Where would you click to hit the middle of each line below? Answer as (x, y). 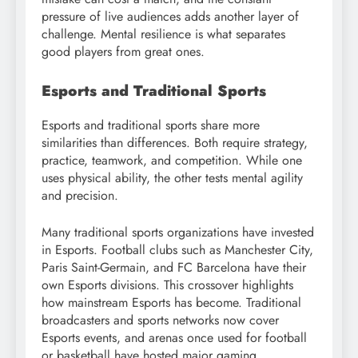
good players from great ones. (123, 51)
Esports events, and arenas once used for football (174, 337)
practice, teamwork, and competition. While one (172, 160)
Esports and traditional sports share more (151, 125)
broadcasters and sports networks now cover (160, 320)
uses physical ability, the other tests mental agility (172, 177)
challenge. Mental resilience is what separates (163, 34)
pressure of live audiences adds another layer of (170, 16)
